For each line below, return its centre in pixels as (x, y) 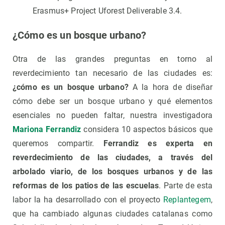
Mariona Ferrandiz (47, 130)
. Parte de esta (186, 186)
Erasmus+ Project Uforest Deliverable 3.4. (107, 11)
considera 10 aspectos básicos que (147, 130)
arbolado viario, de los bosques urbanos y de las (113, 172)
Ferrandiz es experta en (158, 144)
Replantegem (187, 200)
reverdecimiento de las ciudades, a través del (113, 158)
